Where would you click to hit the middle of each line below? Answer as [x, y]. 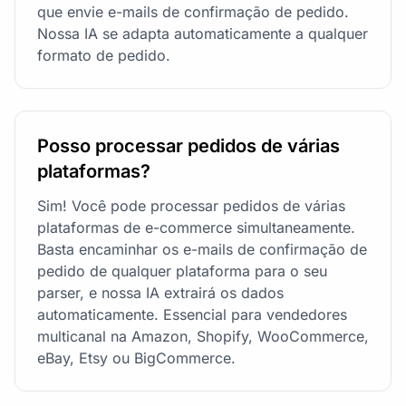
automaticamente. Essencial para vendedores [192, 314]
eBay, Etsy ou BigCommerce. [136, 358]
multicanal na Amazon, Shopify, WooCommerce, [203, 336]
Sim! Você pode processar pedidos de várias [191, 205]
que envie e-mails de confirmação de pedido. [193, 11]
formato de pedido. [104, 55]
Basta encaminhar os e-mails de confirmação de [202, 249]
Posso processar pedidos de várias [188, 145]
